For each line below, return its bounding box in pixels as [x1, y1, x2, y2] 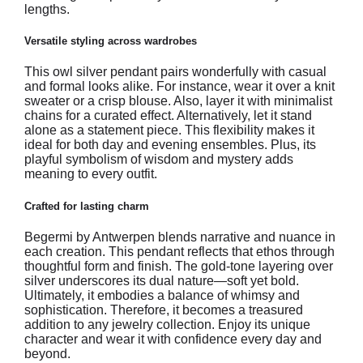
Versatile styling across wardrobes [24, 35, 197, 48]
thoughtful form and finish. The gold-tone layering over [24, 258, 333, 273]
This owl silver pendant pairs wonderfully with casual [24, 65, 327, 79]
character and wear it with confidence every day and [24, 331, 322, 346]
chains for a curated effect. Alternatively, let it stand [24, 109, 312, 123]
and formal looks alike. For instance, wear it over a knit [24, 79, 335, 94]
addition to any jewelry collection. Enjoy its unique [24, 317, 310, 331]
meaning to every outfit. [24, 167, 157, 181]
